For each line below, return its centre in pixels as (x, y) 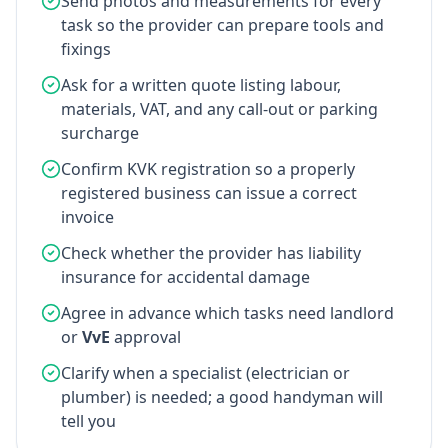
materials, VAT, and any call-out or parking (219, 109)
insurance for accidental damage (185, 277)
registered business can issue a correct (209, 193)
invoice (87, 217)
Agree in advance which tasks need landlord (227, 313)
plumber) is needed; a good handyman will (222, 397)
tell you (88, 421)
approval (145, 337)
